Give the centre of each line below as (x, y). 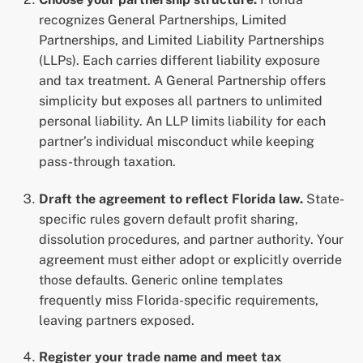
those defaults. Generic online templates (161, 280)
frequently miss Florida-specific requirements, (179, 300)
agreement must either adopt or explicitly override (190, 259)
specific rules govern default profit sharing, (169, 219)
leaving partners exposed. (117, 320)
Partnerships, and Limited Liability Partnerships (181, 40)
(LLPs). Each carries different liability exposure (179, 60)
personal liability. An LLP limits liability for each (182, 121)
